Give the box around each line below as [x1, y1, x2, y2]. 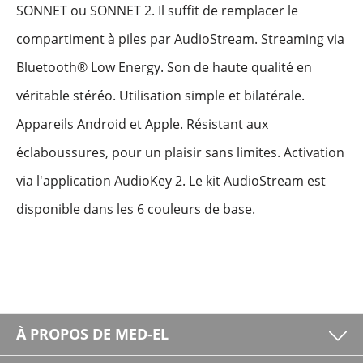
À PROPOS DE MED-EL [16, 324, 169, 344]
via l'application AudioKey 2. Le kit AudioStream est [16, 172, 326, 190]
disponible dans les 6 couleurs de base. [16, 200, 255, 218]
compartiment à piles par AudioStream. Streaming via [16, 30, 344, 48]
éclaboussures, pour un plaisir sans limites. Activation [16, 143, 344, 161]
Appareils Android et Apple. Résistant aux [16, 115, 268, 133]
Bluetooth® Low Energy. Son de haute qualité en [16, 58, 312, 76]
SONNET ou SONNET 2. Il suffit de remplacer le [16, 2, 298, 19]
